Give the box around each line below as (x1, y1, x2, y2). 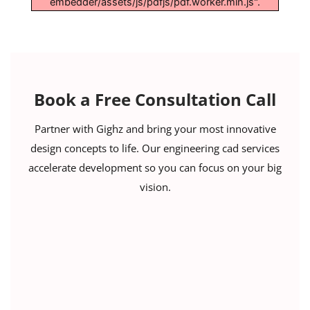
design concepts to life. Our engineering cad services (30, 140, 280, 155)
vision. (139, 179, 171, 194)
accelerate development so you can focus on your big (28, 160, 282, 174)
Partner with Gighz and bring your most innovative (34, 121, 276, 136)
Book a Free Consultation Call (34, 87, 276, 111)
